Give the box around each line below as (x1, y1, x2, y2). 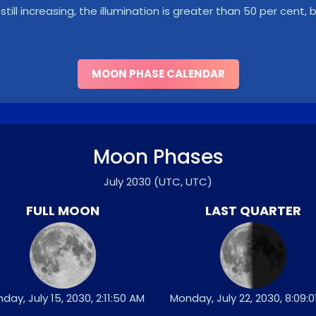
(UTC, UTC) (154, 174, 212, 189)
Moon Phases (92, 143, 224, 171)
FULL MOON (26, 202, 99, 219)
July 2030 (104, 174, 151, 189)
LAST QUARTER (205, 202, 301, 219)
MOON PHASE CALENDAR (91, 66, 225, 81)
